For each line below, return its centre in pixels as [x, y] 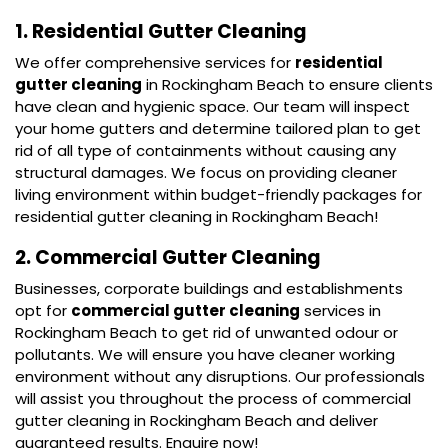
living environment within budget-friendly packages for [218, 194]
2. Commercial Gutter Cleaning [170, 257]
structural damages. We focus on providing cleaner [206, 172]
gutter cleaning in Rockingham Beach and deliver [196, 420]
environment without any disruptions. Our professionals [220, 376]
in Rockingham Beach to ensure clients [287, 84]
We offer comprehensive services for [155, 62]
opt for [43, 310]
